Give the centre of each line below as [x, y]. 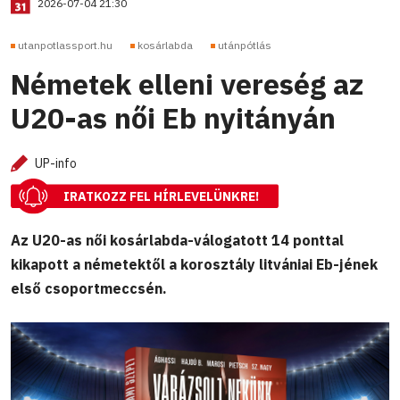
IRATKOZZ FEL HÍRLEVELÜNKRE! [161, 197]
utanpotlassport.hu [65, 46]
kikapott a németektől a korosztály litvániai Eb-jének [194, 264]
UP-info [56, 164]
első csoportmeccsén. [89, 288]
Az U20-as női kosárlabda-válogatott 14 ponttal [177, 240]
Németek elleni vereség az [187, 84]
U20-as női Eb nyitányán [173, 118]
